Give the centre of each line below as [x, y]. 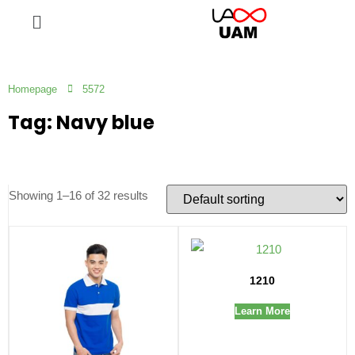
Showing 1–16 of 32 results [78, 195]
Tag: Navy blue [81, 122]
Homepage [32, 90]
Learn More [263, 311]
